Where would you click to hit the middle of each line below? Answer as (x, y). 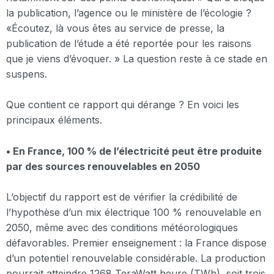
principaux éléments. (54, 120)
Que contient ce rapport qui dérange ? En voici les (123, 105)
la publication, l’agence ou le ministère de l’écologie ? (129, 13)
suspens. (27, 74)
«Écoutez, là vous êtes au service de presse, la (115, 28)
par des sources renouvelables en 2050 (103, 166)
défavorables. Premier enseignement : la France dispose (136, 243)
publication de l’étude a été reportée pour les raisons (129, 43)
